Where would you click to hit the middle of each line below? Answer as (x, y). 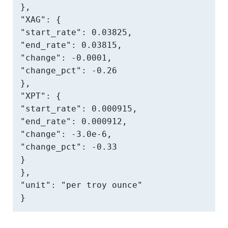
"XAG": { (41, 20)
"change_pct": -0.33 (69, 147)
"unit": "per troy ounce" (81, 185)
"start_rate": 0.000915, (79, 109)
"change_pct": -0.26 (69, 70)
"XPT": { (41, 96)
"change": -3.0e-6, (66, 134)
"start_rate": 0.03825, (76, 32)
